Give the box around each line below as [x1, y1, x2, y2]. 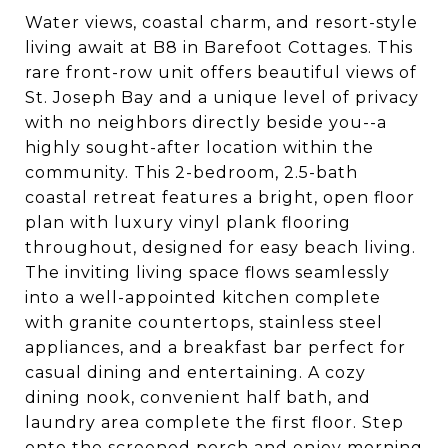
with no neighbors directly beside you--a [25, 112, 387, 132]
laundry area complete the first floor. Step [25, 412, 404, 432]
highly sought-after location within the [25, 137, 374, 157]
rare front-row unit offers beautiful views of [25, 62, 417, 82]
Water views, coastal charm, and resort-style [25, 12, 418, 32]
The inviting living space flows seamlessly [25, 262, 390, 282]
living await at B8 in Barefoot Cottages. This [25, 37, 413, 57]
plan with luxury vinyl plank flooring [25, 212, 351, 232]
